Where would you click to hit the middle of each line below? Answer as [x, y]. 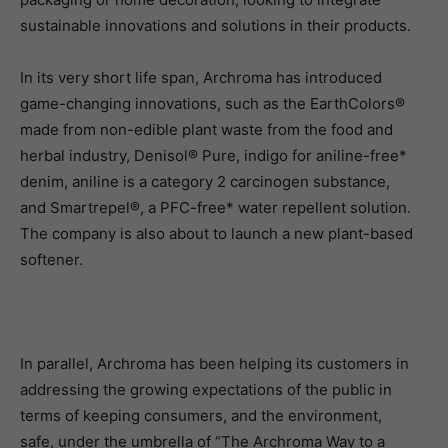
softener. [51, 259]
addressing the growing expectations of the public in [206, 389]
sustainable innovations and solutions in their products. [215, 25]
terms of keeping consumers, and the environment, [201, 415]
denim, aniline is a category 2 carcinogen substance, [205, 181]
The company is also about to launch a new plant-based [216, 233]
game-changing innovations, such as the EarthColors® [212, 103]
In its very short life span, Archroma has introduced [201, 77]
